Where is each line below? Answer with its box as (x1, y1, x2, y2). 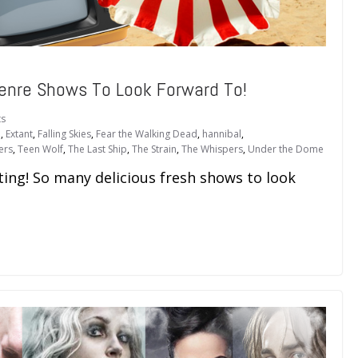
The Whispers (181, 142, 243, 157)
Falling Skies (38, 127, 91, 141)
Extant (6, 127, 33, 141)
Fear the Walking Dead (96, 127, 197, 141)
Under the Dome (248, 142, 324, 157)
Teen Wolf (18, 142, 63, 157)
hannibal (202, 127, 241, 141)
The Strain (132, 142, 177, 157)
